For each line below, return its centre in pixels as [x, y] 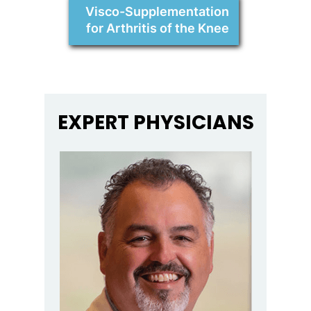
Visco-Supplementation [157, 12]
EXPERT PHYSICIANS [155, 123]
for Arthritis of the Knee [157, 28]
